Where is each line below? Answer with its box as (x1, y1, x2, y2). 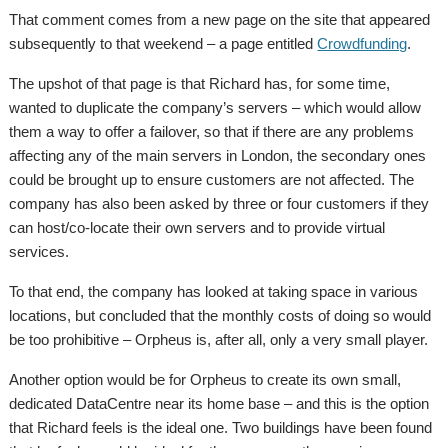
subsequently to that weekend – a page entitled (9, 35, 318, 52)
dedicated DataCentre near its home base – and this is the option (9, 395, 430, 412)
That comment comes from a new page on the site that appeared (9, 11, 431, 28)
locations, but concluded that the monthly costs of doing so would (9, 307, 432, 324)
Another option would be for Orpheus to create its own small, (9, 371, 402, 388)
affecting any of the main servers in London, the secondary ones (9, 147, 427, 164)
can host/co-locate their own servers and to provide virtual (9, 219, 386, 236)
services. (9, 243, 70, 260)
